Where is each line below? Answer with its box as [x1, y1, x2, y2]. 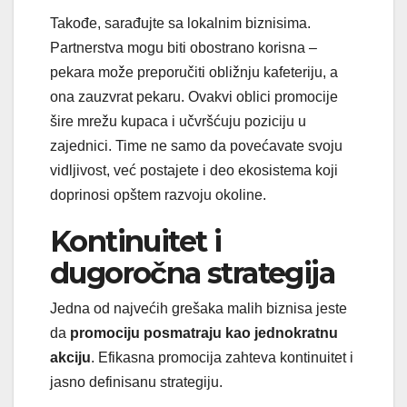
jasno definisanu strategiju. [50, 373, 226, 390]
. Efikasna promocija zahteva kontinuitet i [91, 349, 353, 365]
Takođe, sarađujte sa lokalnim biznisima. [50, 15, 311, 31]
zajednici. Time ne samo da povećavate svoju [50, 137, 342, 154]
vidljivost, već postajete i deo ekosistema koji [50, 162, 338, 178]
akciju [50, 349, 91, 365]
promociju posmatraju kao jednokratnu [70, 324, 338, 341]
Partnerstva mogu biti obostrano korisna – [50, 39, 317, 55]
